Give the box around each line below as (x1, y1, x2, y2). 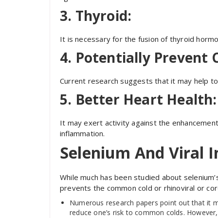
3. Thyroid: (60, 6, 132, 25)
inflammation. (60, 128, 105, 138)
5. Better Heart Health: (60, 90, 217, 109)
